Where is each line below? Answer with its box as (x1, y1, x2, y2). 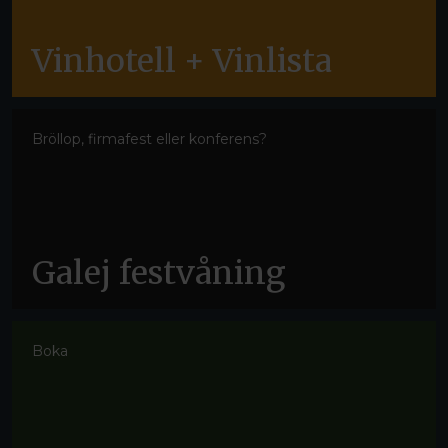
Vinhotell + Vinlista (32, 41, 332, 81)
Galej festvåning (32, 253, 286, 293)
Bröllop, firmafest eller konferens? (32, 130, 267, 148)
